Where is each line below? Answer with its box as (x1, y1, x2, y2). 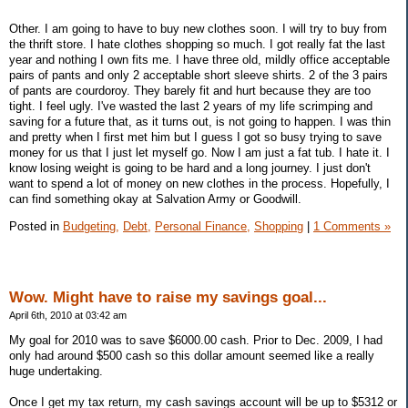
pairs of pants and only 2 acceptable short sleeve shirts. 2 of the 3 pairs (9, 67, 388, 82)
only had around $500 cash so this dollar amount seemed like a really (9, 349, 374, 363)
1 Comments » (313, 219, 391, 233)
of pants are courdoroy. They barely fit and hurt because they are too (9, 83, 371, 97)
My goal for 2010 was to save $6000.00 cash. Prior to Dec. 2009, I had (9, 333, 382, 348)
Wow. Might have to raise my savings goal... (9, 289, 327, 307)
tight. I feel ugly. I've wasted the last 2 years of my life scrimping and (9, 98, 372, 113)
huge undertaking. (9, 364, 103, 379)
